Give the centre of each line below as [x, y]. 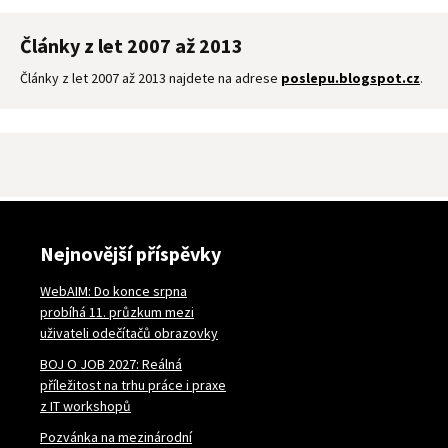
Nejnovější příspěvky [130, 253]
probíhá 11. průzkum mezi [117, 311]
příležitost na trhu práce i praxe [133, 384]
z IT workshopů [85, 405]
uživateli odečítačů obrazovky [129, 332]
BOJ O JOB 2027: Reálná [111, 363]
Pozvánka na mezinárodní [116, 436]
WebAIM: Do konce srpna [113, 290]
